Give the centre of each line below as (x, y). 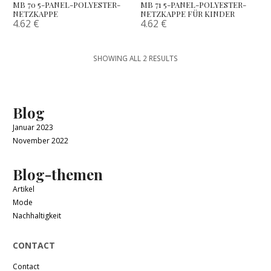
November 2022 (41, 141)
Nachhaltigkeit (37, 216)
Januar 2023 (33, 128)
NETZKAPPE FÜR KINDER (188, 14)
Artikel (24, 189)
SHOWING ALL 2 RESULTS (135, 58)
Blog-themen (58, 175)
